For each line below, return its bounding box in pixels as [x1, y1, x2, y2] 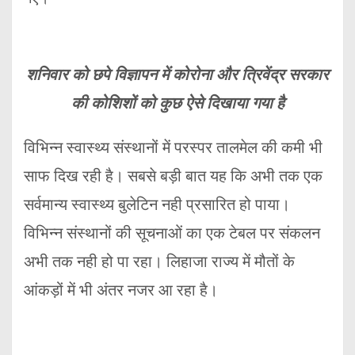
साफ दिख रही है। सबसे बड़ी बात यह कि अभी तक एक [24, 166, 323, 186]
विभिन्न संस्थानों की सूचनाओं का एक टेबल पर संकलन [24, 223, 320, 243]
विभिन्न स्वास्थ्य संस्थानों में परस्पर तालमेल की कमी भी [24, 138, 323, 158]
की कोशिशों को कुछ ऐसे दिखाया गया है [71, 94, 284, 113]
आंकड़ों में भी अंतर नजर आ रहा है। [24, 281, 218, 300]
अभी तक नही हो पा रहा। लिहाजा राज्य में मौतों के [24, 252, 295, 272]
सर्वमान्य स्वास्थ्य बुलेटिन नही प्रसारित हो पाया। [24, 195, 290, 215]
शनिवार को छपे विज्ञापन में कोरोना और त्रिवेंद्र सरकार [26, 65, 329, 85]
